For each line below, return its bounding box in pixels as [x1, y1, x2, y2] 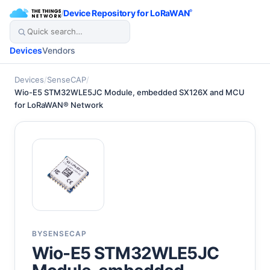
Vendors [42, 45, 75, 55]
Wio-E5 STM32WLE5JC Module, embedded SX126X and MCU [14, 87, 245, 97]
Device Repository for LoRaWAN [63, 8, 190, 18]
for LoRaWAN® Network [14, 100, 103, 110]
